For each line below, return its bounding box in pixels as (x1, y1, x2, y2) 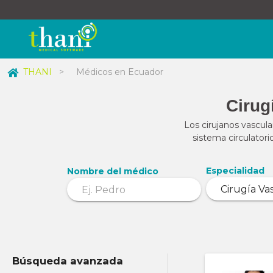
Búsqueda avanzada (12, 255, 123, 267)
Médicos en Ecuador (76, 66, 163, 77)
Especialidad (206, 165, 264, 176)
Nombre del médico (67, 166, 158, 177)
